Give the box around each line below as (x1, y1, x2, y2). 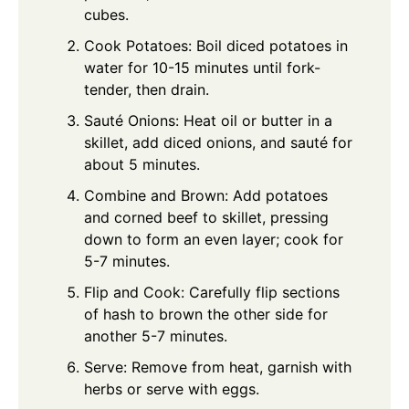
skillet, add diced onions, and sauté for (84, 133, 352, 152)
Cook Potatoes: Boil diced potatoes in (84, 37, 348, 56)
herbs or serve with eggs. (84, 380, 259, 399)
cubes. (84, 5, 129, 25)
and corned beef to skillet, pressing (84, 208, 329, 227)
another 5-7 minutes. (84, 327, 227, 346)
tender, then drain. (84, 80, 209, 100)
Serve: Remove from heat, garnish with (84, 358, 351, 377)
